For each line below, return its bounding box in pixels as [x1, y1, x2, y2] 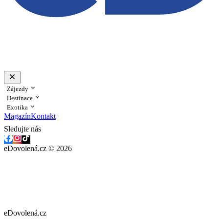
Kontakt [31, 112, 56, 120]
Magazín [4, 112, 31, 120]
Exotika [7, 104, 29, 111]
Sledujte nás [4, 125, 41, 133]
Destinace [7, 94, 34, 102]
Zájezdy [7, 85, 30, 92]
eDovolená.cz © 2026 [4, 144, 72, 153]
